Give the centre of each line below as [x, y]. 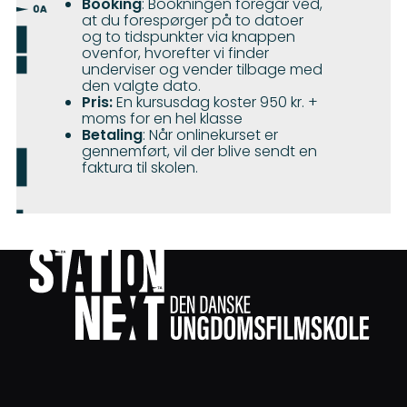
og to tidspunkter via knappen [189, 37]
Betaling [112, 135]
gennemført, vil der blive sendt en [199, 152]
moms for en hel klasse [162, 119]
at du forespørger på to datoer [193, 21]
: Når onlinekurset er [210, 135]
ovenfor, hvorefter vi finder [175, 54]
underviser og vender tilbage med [202, 70]
